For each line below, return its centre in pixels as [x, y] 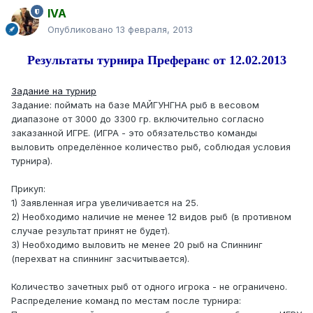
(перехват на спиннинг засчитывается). [100, 259]
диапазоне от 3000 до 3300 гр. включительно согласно [138, 119]
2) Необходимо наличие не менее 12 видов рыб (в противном [151, 217]
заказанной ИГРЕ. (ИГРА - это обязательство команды [134, 133]
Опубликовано [82, 30]
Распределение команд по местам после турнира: [126, 301]
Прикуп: [28, 189]
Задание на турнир [54, 91]
